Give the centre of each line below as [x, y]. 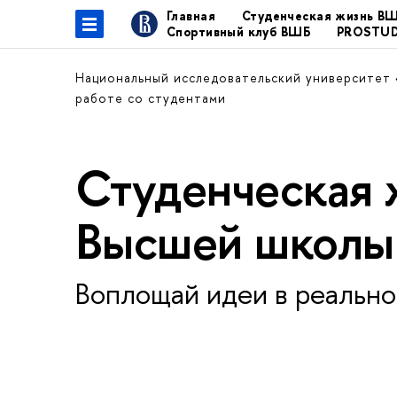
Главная [191, 16]
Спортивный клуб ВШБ [238, 31]
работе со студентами [151, 98]
